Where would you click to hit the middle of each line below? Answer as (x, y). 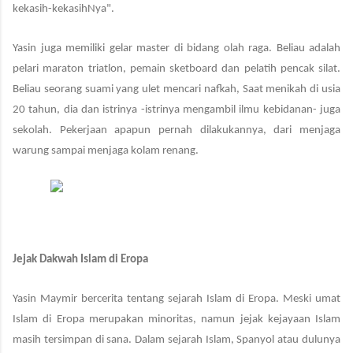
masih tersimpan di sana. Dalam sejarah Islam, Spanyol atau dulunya (176, 340)
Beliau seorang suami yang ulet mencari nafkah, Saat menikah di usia (176, 89)
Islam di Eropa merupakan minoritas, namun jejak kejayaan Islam (176, 319)
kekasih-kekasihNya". (63, 9)
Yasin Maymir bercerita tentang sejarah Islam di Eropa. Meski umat (176, 299)
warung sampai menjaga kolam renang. (106, 150)
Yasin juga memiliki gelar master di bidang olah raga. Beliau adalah (176, 48)
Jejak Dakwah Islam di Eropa (80, 259)
